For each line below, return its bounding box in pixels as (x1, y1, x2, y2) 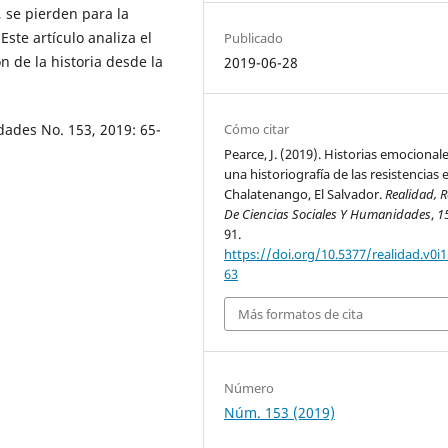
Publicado (224, 28, 284, 47)
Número (224, 378, 275, 397)
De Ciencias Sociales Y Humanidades (224, 204, 432, 223)
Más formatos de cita (238, 305, 364, 324)
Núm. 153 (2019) (224, 402, 336, 422)
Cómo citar (224, 119, 290, 138)
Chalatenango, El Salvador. (224, 184, 386, 203)
